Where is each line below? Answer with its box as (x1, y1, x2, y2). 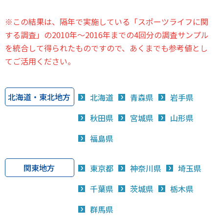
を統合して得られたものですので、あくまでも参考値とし (5, 42, 208, 54)
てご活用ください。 (5, 55, 75, 67)
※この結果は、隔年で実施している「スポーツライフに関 (5, 16, 208, 27)
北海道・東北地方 (8, 91, 70, 103)
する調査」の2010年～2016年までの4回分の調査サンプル (5, 29, 209, 41)
